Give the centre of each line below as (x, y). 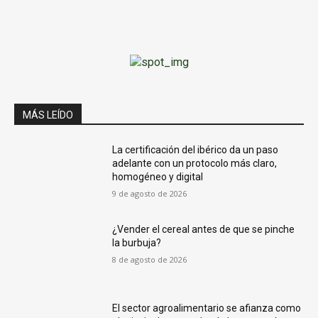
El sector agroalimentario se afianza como (207, 308)
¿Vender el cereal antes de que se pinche (204, 229)
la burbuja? (137, 242)
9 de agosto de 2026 (150, 193)
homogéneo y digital (158, 177)
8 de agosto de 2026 (150, 259)
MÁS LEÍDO (48, 115)
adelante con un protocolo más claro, (195, 163)
